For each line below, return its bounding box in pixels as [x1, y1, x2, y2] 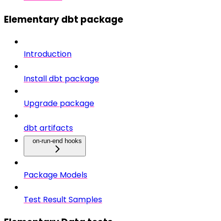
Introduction [24, 48, 72, 60]
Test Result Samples [24, 194, 102, 206]
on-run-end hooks [33, 137, 82, 145]
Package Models [24, 169, 87, 181]
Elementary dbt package [4, 12, 123, 26]
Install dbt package [24, 73, 99, 85]
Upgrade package [24, 98, 94, 110]
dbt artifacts [24, 122, 73, 134]
